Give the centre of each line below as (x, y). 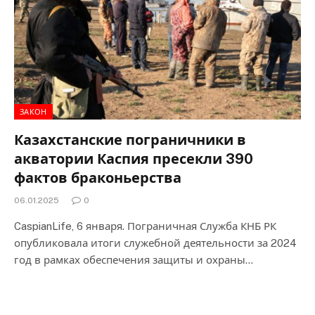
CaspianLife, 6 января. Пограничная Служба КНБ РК (145, 226)
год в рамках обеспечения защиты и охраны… (134, 260)
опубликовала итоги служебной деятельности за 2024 (155, 243)
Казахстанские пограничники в (130, 140)
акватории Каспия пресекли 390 (134, 159)
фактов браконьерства (98, 178)
